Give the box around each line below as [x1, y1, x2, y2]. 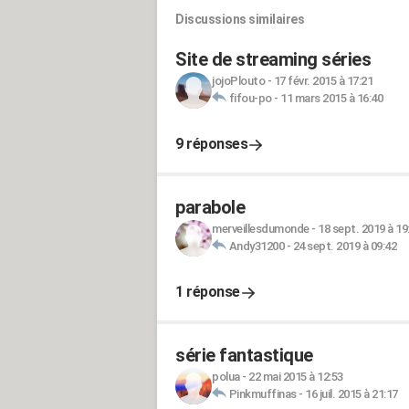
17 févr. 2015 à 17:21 [273, 74, 372, 88]
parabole [175, 196, 245, 218]
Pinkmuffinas [228, 387, 297, 401]
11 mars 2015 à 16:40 [280, 91, 383, 105]
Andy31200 [228, 239, 284, 253]
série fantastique [175, 344, 313, 366]
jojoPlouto [212, 74, 265, 88]
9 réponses [175, 135, 247, 152]
